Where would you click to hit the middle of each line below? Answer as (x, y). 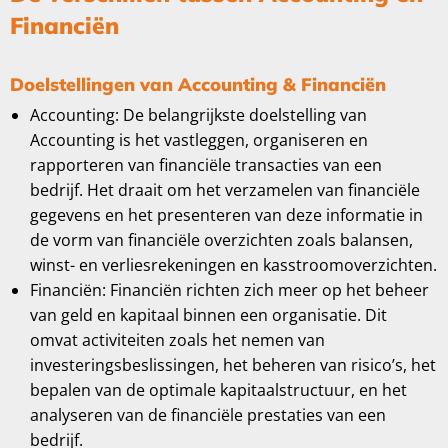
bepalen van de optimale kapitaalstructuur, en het (218, 390)
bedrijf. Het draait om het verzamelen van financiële (225, 190)
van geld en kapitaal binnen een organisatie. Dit (208, 315)
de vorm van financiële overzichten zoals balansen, (221, 240)
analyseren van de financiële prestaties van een (208, 415)
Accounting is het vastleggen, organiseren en (199, 140)
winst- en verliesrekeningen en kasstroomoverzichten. (233, 265)
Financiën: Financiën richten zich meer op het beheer (229, 290)
